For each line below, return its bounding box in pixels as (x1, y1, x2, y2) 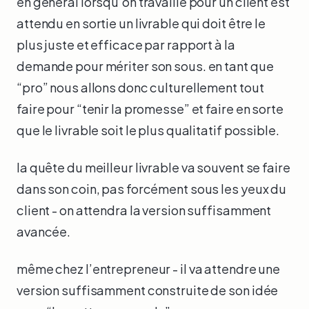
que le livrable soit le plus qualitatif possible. (17, 122, 279, 139)
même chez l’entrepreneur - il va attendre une (17, 260, 281, 277)
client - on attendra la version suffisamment (17, 201, 272, 218)
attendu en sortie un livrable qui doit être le (17, 15, 266, 32)
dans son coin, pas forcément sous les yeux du (17, 180, 287, 197)
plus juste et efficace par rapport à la (17, 37, 235, 53)
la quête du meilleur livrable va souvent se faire (17, 159, 290, 175)
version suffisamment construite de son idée (17, 281, 279, 298)
